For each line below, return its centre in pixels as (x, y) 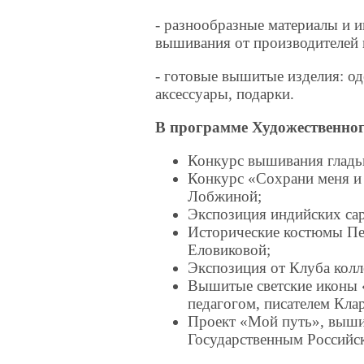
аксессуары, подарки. (225, 93)
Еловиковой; (230, 250)
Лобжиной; (225, 197)
